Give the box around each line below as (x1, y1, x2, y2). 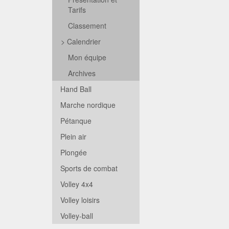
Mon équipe (68, 52, 106, 62)
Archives (68, 68, 96, 78)
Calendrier (65, 36, 101, 47)
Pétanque (60, 116, 91, 126)
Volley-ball (60, 211, 93, 221)
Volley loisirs (60, 195, 100, 205)
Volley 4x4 (60, 179, 93, 189)
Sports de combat (60, 163, 118, 173)
